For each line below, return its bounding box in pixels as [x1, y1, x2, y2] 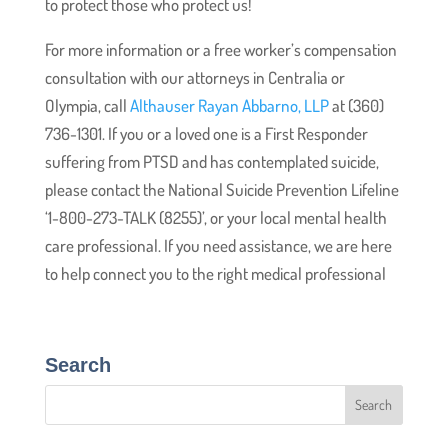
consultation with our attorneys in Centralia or [44, 66, 345, 88]
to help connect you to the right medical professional [44, 262, 386, 284]
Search [44, 353, 111, 376]
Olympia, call [44, 94, 130, 116]
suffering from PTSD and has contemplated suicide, [44, 150, 379, 172]
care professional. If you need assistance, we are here [44, 234, 392, 256]
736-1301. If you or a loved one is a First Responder [44, 122, 368, 144]
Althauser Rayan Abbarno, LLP [129, 94, 329, 116]
